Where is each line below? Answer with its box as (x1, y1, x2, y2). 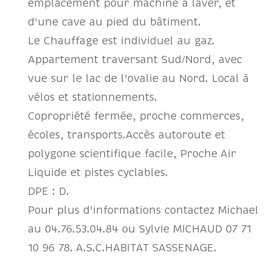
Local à (212, 71, 250, 86)
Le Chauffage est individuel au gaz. (28, 33, 216, 48)
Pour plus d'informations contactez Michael (28, 203, 259, 217)
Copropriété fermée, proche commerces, (28, 109, 245, 123)
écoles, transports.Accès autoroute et (28, 127, 226, 142)
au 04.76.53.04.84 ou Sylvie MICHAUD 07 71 (28, 222, 252, 236)
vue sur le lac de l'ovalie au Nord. (28, 71, 212, 86)
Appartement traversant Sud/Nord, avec (28, 52, 243, 67)
